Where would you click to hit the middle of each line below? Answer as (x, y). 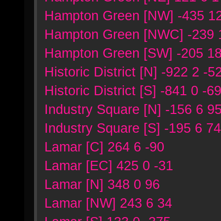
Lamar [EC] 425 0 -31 (109, 166)
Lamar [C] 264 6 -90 (104, 147)
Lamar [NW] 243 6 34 (108, 203)
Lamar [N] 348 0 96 (102, 184)
